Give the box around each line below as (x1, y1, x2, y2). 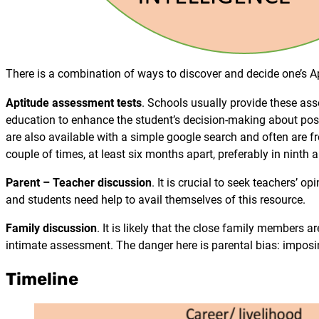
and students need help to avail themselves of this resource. (6, 192, 305, 206)
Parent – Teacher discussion (6, 175, 152, 189)
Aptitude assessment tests (6, 95, 142, 110)
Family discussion (6, 221, 97, 236)
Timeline (6, 268, 78, 290)
